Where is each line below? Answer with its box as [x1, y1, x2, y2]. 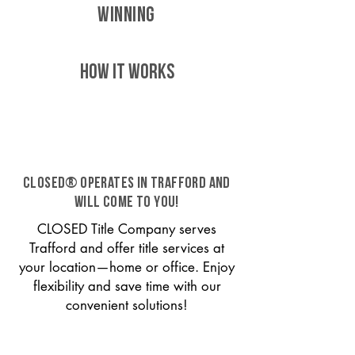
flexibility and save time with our [32, 277, 221, 295]
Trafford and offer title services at [29, 239, 224, 257]
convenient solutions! [66, 296, 188, 314]
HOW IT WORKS [79, 63, 174, 84]
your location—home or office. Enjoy [19, 258, 235, 276]
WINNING [97, 6, 155, 27]
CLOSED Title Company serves [37, 220, 216, 238]
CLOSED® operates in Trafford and [23, 176, 231, 192]
